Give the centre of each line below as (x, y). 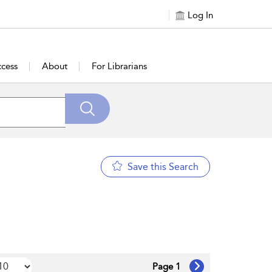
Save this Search (163, 167)
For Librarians (119, 66)
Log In (200, 15)
